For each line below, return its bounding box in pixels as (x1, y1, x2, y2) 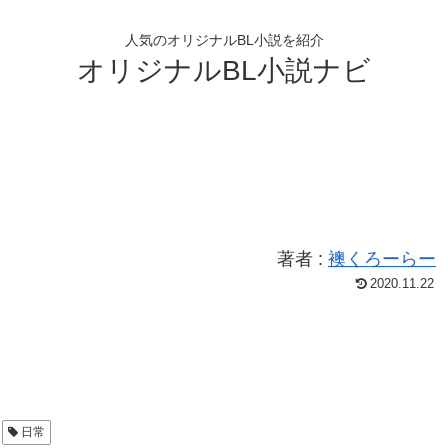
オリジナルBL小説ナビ (77, 54, 371, 86)
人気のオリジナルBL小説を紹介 (124, 32, 324, 49)
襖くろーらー (328, 248, 436, 269)
